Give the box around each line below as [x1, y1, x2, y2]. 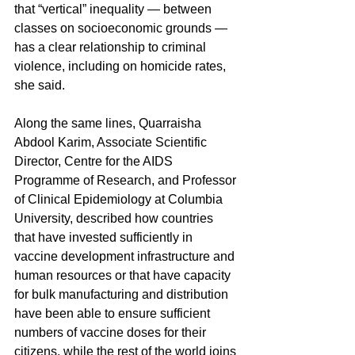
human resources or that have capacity [14, 269, 234, 282]
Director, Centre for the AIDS [14, 155, 176, 168]
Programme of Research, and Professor [14, 174, 239, 187]
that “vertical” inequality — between [14, 2, 215, 16]
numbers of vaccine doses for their [14, 326, 209, 339]
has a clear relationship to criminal [14, 40, 209, 54]
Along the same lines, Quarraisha [14, 116, 204, 130]
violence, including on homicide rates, [14, 59, 229, 73]
